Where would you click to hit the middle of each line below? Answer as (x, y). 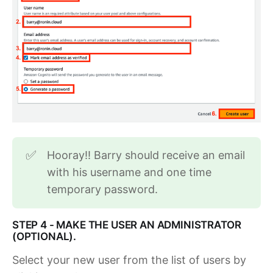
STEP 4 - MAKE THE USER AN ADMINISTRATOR (127, 225)
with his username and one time (129, 172)
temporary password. (103, 190)
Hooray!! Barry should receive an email (146, 155)
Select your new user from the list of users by (129, 260)
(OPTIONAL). (44, 237)
